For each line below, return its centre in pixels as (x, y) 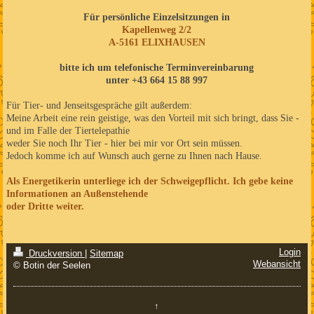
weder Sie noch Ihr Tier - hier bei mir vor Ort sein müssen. (124, 143)
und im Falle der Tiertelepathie (68, 130)
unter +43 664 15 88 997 (157, 80)
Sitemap (106, 254)
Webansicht (277, 265)
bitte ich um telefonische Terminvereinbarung (157, 67)
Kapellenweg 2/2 (157, 29)
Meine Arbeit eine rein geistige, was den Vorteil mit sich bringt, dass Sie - (152, 118)
